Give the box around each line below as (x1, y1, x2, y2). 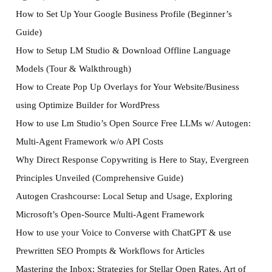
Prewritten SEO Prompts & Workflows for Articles (15, 245, 205, 256)
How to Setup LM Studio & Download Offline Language (15, 45, 231, 56)
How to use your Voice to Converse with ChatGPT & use (15, 227, 231, 238)
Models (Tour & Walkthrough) (15, 63, 131, 74)
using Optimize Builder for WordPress (15, 100, 160, 110)
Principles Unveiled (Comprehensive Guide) (15, 172, 183, 183)
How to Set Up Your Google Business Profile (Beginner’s (15, 8, 232, 19)
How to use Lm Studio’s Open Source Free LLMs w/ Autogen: (15, 118, 251, 129)
